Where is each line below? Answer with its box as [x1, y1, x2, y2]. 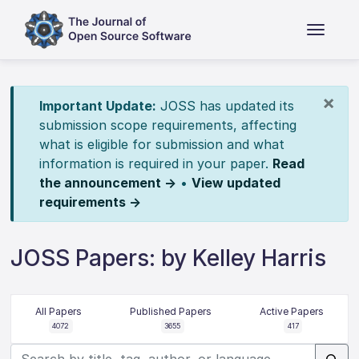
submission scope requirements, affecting [38, 117, 296, 133]
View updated [191, 175, 280, 191]
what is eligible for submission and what [38, 136, 284, 152]
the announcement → [38, 175, 176, 191]
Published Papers [129, 305, 212, 317]
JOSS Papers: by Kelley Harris [10, 244, 327, 272]
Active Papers [259, 305, 324, 317]
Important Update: [38, 98, 156, 114]
